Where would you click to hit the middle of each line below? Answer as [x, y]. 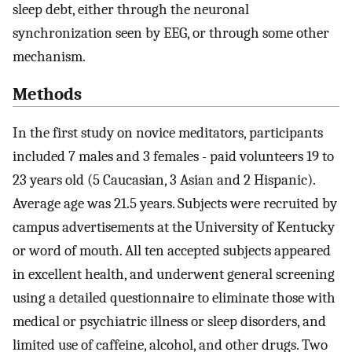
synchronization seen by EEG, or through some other [171, 33]
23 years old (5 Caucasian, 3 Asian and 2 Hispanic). [164, 180]
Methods [47, 95]
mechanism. [49, 56]
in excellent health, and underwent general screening [174, 274]
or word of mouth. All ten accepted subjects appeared [172, 250]
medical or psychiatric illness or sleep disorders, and [169, 321]
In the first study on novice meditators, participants [168, 132]
